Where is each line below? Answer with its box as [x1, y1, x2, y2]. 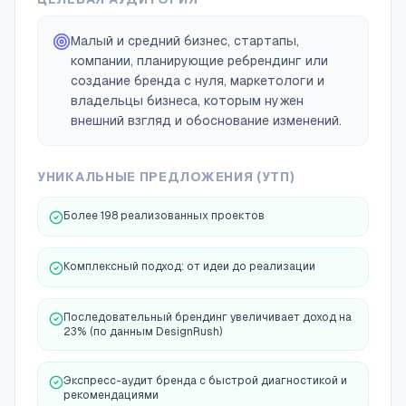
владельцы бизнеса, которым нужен [71, 93, 304, 108]
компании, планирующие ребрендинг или [71, 53, 328, 68]
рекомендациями [63, 389, 159, 401]
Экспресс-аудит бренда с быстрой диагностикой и [63, 374, 347, 387]
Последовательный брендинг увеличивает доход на [63, 311, 352, 324]
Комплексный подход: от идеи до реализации [63, 260, 315, 273]
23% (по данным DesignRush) [63, 325, 223, 338]
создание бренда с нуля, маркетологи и [71, 73, 324, 88]
